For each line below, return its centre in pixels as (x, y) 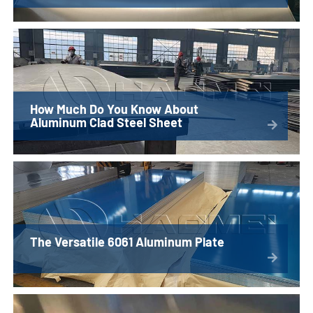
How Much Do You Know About (115, 109)
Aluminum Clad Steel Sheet (107, 123)
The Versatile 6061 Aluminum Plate (128, 242)
